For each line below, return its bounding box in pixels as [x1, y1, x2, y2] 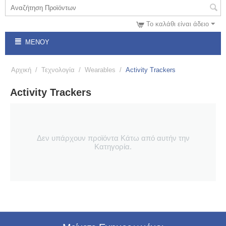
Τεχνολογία [41, 66, 75, 74]
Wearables [85, 66, 116, 74]
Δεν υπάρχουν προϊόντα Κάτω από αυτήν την [36, 134, 190, 143]
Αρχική [11, 66, 31, 74]
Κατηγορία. [94, 142, 132, 151]
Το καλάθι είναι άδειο [146, 20, 209, 28]
